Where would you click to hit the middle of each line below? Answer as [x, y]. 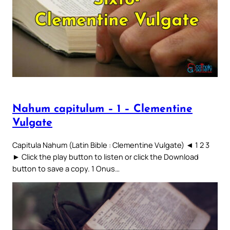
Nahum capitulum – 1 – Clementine [102, 109]
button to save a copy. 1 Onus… [66, 168]
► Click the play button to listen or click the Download [106, 156]
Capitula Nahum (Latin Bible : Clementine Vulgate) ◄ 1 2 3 [111, 145]
